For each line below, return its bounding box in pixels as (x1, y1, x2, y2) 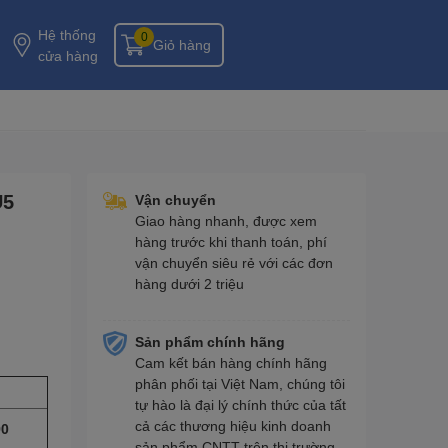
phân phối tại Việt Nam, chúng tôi (134, 374, 345, 392)
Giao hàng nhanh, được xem (134, 211, 317, 229)
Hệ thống (38, 25, 96, 43)
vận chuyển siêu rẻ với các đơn (134, 253, 333, 271)
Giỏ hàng (153, 36, 211, 54)
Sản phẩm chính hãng (134, 332, 285, 350)
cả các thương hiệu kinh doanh (134, 416, 331, 434)
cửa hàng (38, 46, 98, 64)
